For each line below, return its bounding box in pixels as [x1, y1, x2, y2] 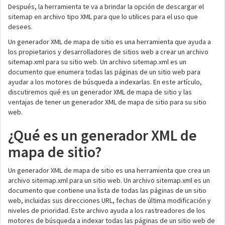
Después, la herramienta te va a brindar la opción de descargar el [8, 2, 204, 11]
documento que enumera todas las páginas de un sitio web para [8, 67, 200, 76]
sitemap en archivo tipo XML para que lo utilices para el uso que [8, 12, 198, 21]
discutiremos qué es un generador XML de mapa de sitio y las [8, 87, 192, 96]
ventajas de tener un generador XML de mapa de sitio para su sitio [8, 97, 206, 106]
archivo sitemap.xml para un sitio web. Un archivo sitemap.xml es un [8, 176, 210, 185]
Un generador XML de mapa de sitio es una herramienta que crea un [8, 166, 210, 175]
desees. [8, 22, 33, 31]
